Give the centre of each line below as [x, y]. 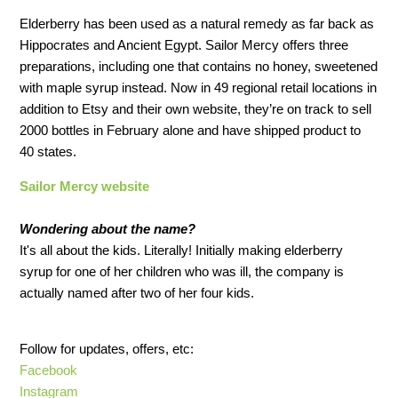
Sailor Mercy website [85, 187]
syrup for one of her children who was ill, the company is [182, 272]
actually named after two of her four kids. [137, 293]
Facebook [49, 370]
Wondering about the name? [108, 229]
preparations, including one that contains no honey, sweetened [199, 67]
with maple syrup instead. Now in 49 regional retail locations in [199, 88]
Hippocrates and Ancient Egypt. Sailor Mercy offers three [184, 45]
